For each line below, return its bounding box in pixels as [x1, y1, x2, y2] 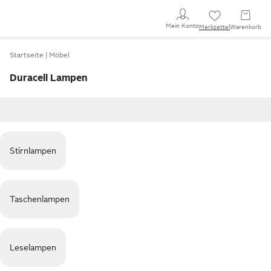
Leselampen [10, 243, 56, 252]
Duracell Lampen [10, 73, 88, 83]
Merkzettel [199, 24, 230, 30]
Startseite [10, 51, 44, 59]
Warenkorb [230, 24, 261, 30]
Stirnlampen [10, 146, 56, 155]
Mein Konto [166, 22, 199, 29]
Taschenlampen [10, 194, 70, 204]
